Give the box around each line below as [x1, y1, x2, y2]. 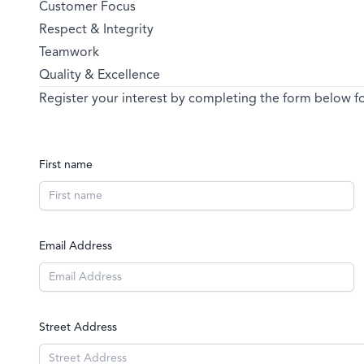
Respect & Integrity [39, 21, 154, 37]
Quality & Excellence [39, 67, 160, 83]
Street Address [39, 320, 117, 334]
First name [39, 158, 93, 171]
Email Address [39, 239, 112, 253]
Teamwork [39, 44, 99, 60]
